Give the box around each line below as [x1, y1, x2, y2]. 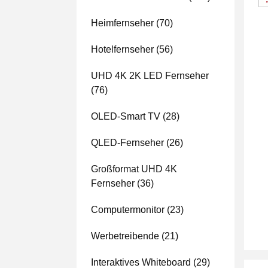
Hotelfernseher [91, 44, 154, 54]
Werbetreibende [91, 231, 159, 241]
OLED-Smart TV [91, 111, 160, 121]
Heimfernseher [91, 18, 154, 28]
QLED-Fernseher [91, 138, 164, 148]
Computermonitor [91, 205, 165, 215]
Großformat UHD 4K [91, 164, 177, 174]
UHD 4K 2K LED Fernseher [91, 71, 209, 81]
